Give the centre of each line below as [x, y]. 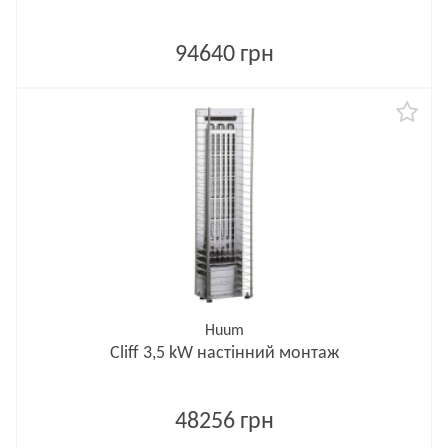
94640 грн [224, 55]
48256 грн [224, 422]
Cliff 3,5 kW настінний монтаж [224, 353]
